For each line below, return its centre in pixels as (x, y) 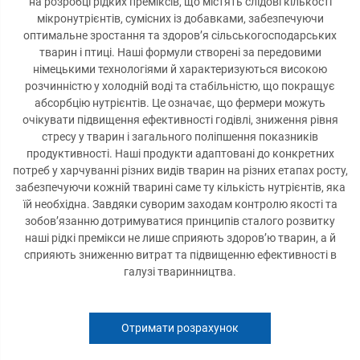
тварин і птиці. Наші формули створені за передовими (180, 52)
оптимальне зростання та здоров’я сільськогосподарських (180, 35)
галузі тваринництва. (180, 272)
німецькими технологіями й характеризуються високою (180, 69)
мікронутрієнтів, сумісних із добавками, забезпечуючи (180, 18)
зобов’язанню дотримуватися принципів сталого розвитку (180, 221)
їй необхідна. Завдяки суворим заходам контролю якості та (180, 204)
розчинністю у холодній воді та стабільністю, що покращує (180, 86)
